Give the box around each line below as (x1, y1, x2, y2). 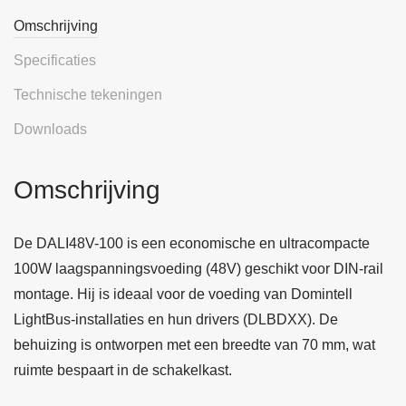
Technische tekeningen (14, 87, 162, 102)
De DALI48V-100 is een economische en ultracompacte (14, 236, 370, 251)
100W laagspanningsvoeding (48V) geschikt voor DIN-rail (14, 261, 383, 276)
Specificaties (14, 53, 96, 68)
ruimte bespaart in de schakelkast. (14, 362, 232, 378)
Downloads (14, 121, 87, 137)
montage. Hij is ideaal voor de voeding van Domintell (14, 286, 353, 302)
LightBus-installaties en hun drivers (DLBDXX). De (14, 312, 338, 327)
